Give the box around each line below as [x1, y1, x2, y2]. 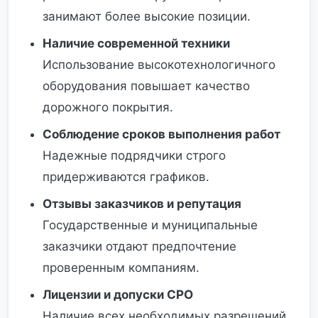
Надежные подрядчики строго [43, 148, 226, 163]
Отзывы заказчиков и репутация [43, 197, 241, 211]
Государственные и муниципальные [43, 218, 258, 232]
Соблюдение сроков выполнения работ [43, 127, 280, 141]
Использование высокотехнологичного [43, 57, 275, 72]
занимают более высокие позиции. [43, 9, 251, 23]
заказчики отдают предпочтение [43, 239, 236, 253]
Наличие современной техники [43, 36, 230, 50]
